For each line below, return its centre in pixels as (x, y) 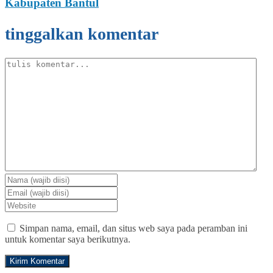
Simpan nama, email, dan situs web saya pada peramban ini (133, 228)
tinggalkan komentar (82, 34)
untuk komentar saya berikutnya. (68, 239)
